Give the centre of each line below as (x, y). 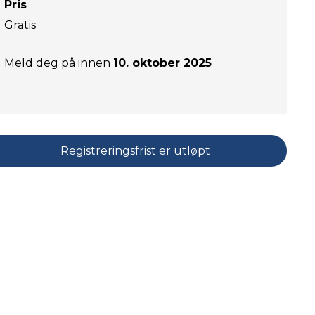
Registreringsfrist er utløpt (135, 151)
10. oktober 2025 (162, 63)
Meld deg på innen (59, 63)
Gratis (20, 25)
